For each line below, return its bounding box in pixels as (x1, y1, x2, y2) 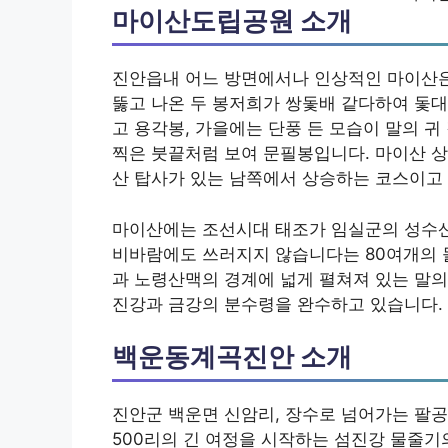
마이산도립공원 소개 (112, 5, 352, 37)
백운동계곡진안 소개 (112, 341, 352, 373)
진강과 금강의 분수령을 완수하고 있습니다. (112, 293, 443, 314)
